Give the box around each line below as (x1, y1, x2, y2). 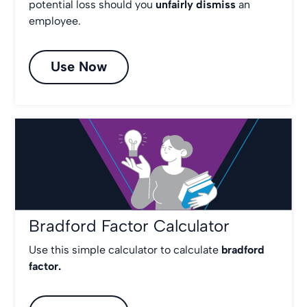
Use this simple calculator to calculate (29, 243, 222, 256)
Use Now (51, 58, 108, 75)
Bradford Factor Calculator (29, 215, 230, 236)
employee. (29, 14, 82, 27)
